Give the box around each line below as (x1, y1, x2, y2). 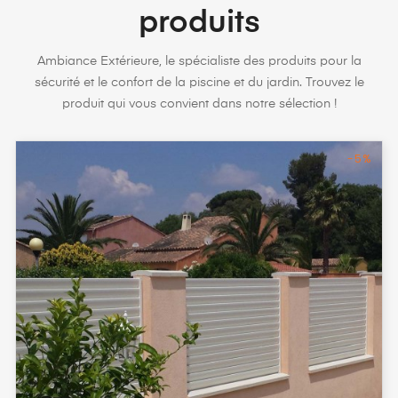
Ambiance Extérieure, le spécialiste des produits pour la (36, 54, 362, 68)
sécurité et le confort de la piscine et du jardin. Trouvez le (34, 76, 364, 89)
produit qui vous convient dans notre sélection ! (61, 97, 337, 110)
